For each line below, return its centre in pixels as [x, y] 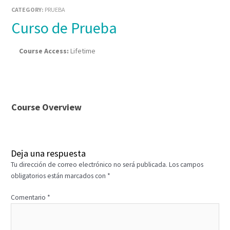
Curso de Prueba [69, 28]
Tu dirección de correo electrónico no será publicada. [89, 164]
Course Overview [47, 107]
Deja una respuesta [49, 153]
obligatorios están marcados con [59, 176]
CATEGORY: [28, 10]
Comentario [29, 198]
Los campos [186, 164]
